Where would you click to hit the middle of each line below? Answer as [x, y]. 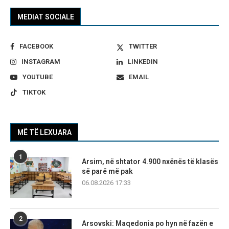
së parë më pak [107, 171]
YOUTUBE [38, 77]
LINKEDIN [143, 61]
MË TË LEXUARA [44, 132]
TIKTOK [34, 92]
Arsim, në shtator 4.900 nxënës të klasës [150, 161]
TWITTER [143, 46]
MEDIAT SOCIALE [46, 17]
